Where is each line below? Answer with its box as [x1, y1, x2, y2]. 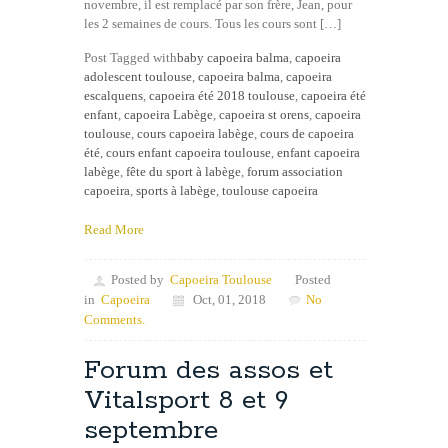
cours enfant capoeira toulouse [106, 145, 271, 161]
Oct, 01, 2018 [184, 292, 266, 308]
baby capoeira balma [177, 50, 289, 66]
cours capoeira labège [137, 126, 254, 142]
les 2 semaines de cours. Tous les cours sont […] [84, 16, 341, 32]
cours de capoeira [260, 126, 354, 142]
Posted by [111, 272, 164, 288]
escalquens [84, 88, 143, 104]
